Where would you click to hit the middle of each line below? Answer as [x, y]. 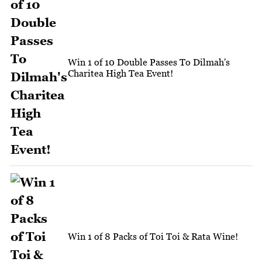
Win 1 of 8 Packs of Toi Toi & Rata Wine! [153, 237]
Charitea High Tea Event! [120, 73]
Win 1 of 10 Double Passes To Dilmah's [149, 62]
